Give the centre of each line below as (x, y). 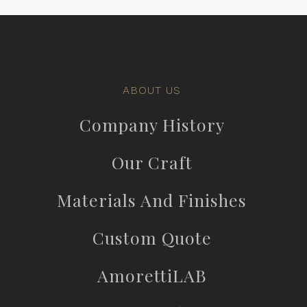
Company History (152, 125)
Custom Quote (152, 238)
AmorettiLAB (152, 275)
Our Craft (152, 162)
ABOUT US (152, 90)
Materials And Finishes (152, 200)
